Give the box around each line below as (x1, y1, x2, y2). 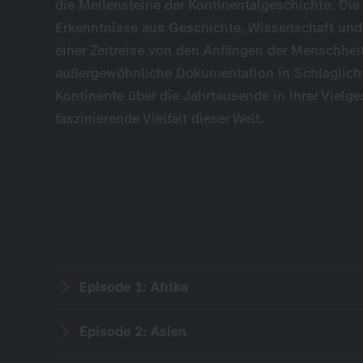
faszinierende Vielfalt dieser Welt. (55, 110, 264, 126)
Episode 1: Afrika (79, 278, 188, 295)
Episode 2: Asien (79, 322, 186, 340)
